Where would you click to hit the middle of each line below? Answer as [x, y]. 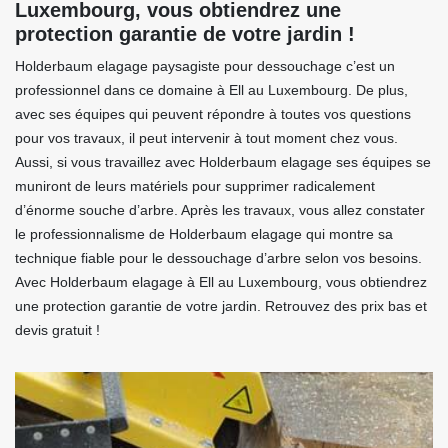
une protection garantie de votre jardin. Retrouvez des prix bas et [221, 306]
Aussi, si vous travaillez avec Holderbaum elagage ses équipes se [223, 162]
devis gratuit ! [57, 330]
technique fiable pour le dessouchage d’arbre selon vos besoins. [218, 258]
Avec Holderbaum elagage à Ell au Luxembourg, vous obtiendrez [221, 282]
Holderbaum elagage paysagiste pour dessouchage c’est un [205, 66]
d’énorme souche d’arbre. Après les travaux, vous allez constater [220, 210]
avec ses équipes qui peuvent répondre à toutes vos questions [213, 114]
